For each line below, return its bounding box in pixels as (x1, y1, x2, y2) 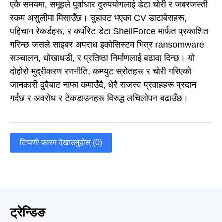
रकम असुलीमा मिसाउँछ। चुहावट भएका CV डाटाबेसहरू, (10, 12, 187, 23)
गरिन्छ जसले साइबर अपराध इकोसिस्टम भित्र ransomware (10, 39, 204, 50)
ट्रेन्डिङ (10, 205, 45, 219)
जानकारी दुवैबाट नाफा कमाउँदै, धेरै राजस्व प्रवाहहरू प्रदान (10, 79, 196, 90)
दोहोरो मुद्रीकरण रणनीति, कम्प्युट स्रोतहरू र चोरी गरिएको (10, 66, 191, 76)
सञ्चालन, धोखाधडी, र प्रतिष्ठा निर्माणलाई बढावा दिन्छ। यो (10, 53, 195, 63)
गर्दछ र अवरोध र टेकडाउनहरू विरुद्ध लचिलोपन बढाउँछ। (10, 93, 188, 103)
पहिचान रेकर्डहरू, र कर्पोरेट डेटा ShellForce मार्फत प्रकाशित (10, 26, 208, 36)
